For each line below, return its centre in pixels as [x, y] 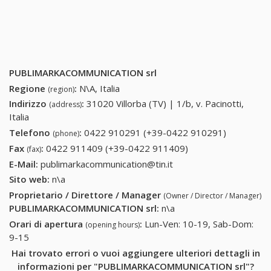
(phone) [66, 134]
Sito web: [29, 179]
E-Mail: [24, 164]
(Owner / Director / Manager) [212, 196]
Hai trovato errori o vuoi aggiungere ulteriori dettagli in [135, 253]
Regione [28, 88]
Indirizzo [29, 104]
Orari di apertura [47, 224]
